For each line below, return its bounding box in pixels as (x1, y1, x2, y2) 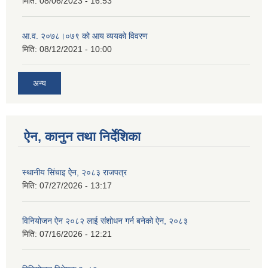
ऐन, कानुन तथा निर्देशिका (24, 129, 141, 144)
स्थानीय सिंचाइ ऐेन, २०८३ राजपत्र (22, 167, 127, 177)
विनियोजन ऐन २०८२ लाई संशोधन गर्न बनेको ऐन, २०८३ (22, 215, 188, 226)
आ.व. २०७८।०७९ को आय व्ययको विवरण (22, 31, 148, 41)
